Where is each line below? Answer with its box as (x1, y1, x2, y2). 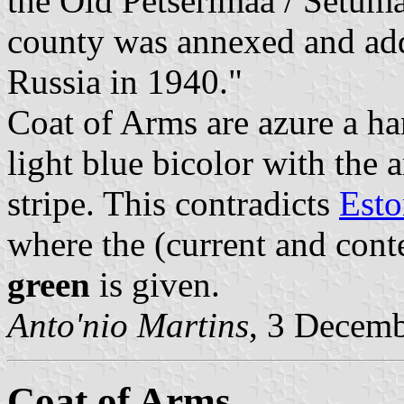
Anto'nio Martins (7, 305, 249, 344)
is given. (90, 264, 220, 304)
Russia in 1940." (7, 61, 243, 101)
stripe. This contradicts (7, 183, 339, 223)
